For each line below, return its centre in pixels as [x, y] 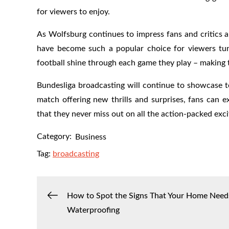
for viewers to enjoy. [73, 12]
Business [91, 137]
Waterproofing [93, 210]
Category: [54, 136]
